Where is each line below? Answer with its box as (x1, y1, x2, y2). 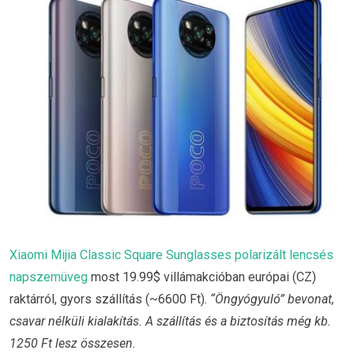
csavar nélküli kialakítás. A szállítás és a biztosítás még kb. (9, 313, 331, 329)
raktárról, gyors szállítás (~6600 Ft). (9, 291, 210, 307)
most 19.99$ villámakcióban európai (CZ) (88, 269, 316, 284)
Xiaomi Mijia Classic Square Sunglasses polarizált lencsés (9, 247, 333, 262)
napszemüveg (9, 269, 88, 284)
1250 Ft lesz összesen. (9, 335, 136, 351)
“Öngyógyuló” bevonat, (210, 291, 334, 307)
